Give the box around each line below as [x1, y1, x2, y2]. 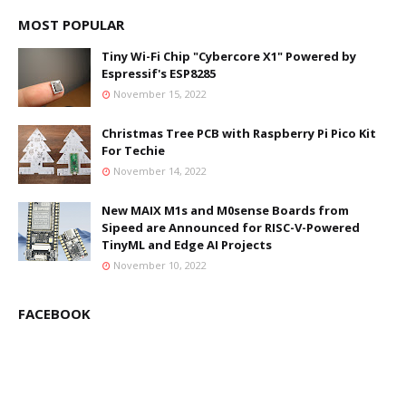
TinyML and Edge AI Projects [101, 237, 272, 254]
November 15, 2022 [113, 87, 207, 101]
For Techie [101, 142, 165, 159]
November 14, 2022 [113, 164, 207, 179]
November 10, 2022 [113, 258, 207, 273]
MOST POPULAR [18, 15, 124, 34]
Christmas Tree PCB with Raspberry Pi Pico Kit [101, 125, 376, 142]
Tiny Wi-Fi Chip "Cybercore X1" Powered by [101, 48, 356, 65]
